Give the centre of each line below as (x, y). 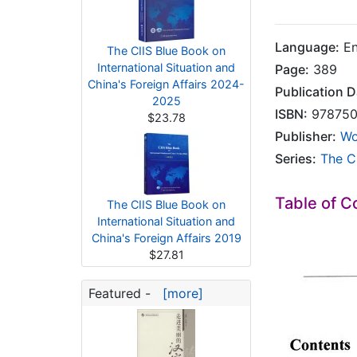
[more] (179, 293)
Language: (307, 47)
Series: (296, 159)
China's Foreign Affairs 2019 (166, 238)
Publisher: (306, 136)
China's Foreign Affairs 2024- (166, 84)
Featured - (122, 293)
